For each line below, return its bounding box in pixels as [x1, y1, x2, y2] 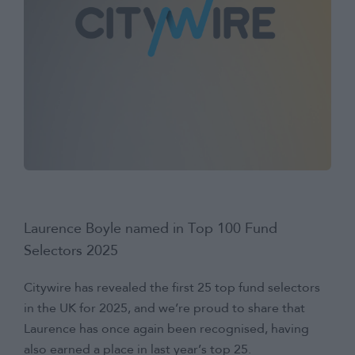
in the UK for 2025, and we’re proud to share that [24, 303, 305, 316]
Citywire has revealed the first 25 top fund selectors [24, 282, 320, 296]
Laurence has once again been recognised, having [24, 323, 309, 337]
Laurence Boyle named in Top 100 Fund [24, 222, 277, 237]
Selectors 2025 [24, 244, 118, 259]
